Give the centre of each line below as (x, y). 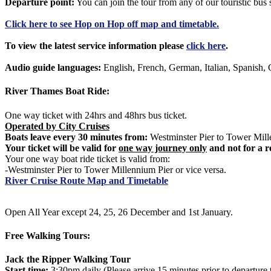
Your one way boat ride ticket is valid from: (87, 158)
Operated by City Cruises (57, 126)
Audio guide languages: (53, 68)
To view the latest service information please (96, 46)
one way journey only (163, 148)
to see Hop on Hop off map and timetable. (133, 24)
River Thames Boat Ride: (57, 91)
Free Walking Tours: (47, 235)
